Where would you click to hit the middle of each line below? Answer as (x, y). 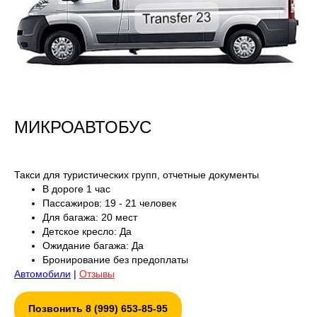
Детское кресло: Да (87, 231)
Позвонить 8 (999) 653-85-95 (98, 308)
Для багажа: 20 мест (90, 217)
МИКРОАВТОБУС (83, 127)
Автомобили (42, 273)
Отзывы (97, 273)
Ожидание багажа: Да (93, 245)
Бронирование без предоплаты (115, 259)
